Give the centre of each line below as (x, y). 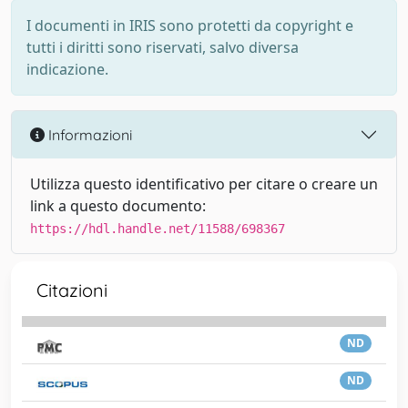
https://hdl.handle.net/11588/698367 (158, 229)
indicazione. (67, 69)
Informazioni (88, 134)
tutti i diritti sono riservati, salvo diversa (163, 47)
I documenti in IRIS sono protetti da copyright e (190, 25)
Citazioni (72, 290)
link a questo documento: (118, 206)
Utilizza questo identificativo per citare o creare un (204, 184)
